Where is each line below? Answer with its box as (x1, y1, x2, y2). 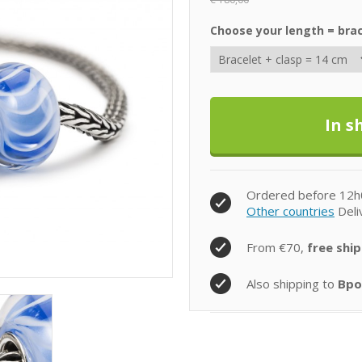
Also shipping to (246, 276, 338, 292)
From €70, (246, 239, 307, 255)
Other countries (246, 203, 335, 219)
